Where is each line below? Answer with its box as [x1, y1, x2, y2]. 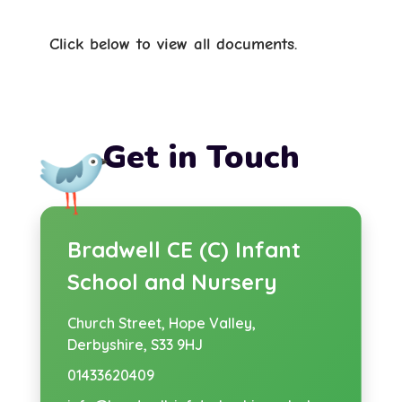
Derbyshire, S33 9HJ [66, 335, 203, 354]
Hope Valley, [168, 313, 256, 332]
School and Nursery [66, 267, 277, 295]
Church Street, [66, 313, 169, 332]
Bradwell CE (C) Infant [66, 235, 301, 263]
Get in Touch [102, 135, 300, 179]
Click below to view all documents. [49, 33, 297, 54]
